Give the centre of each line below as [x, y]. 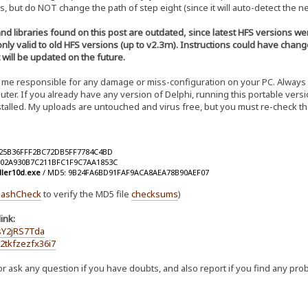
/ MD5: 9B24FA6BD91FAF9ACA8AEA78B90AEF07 [125, 172]
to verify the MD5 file [86, 194]
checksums [154, 194]
